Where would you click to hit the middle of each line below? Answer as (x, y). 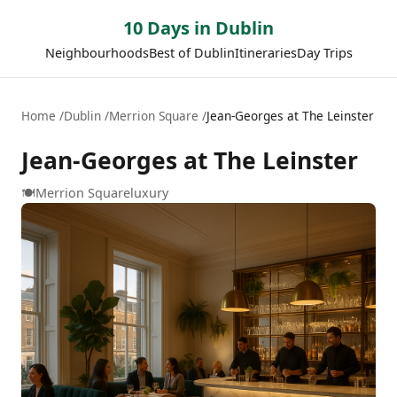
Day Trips (324, 53)
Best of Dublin (191, 53)
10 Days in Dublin (198, 28)
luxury (149, 193)
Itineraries (265, 53)
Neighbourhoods (97, 53)
